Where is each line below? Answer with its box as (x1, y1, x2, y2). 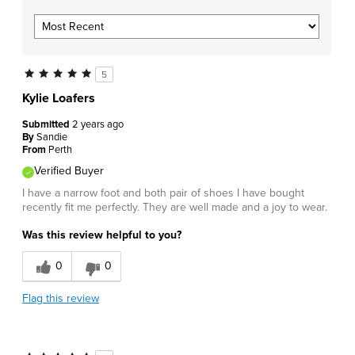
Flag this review (22, 292, 99, 306)
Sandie (36, 131, 67, 144)
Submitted (22, 118, 72, 132)
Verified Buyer (34, 164, 104, 178)
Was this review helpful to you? (22, 228, 181, 242)
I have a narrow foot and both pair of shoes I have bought (22, 186, 304, 200)
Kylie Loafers (22, 90, 95, 107)
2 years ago (72, 118, 124, 132)
